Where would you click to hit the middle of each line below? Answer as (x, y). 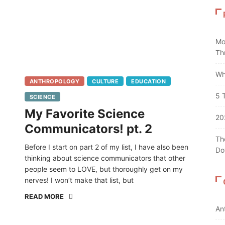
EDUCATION (149, 82)
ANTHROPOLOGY (55, 82)
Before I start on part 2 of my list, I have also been (106, 147)
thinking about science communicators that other (105, 158)
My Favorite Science (85, 114)
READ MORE (44, 197)
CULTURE (105, 82)
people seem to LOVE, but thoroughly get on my (104, 169)
